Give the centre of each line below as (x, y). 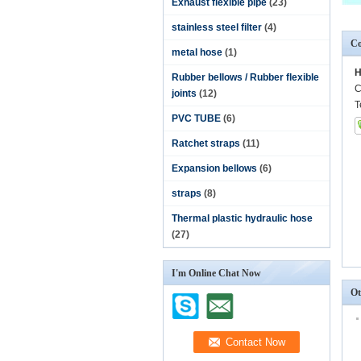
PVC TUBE (196, 118)
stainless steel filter (217, 27)
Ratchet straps (206, 143)
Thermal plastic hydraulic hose (242, 218)
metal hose (197, 52)
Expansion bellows (214, 168)
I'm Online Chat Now (216, 273)
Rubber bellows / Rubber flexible (245, 77)
